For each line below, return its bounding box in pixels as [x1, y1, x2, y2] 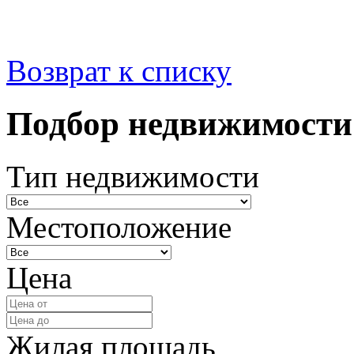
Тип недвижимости [6, 159, 259, 194]
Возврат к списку [6, 53, 232, 88]
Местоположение [6, 209, 232, 244]
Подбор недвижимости [6, 104, 352, 142]
